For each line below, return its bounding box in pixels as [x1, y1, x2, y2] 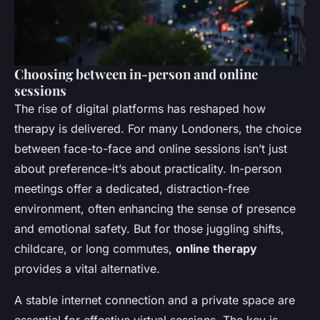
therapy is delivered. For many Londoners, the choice [14, 121, 301, 136]
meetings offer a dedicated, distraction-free [14, 181, 249, 196]
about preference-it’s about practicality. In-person [14, 161, 281, 176]
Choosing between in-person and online [14, 64, 258, 83]
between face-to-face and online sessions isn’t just [14, 141, 287, 156]
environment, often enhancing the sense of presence [14, 201, 296, 216]
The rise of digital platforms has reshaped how [14, 101, 266, 116]
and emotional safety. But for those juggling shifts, [14, 221, 284, 236]
